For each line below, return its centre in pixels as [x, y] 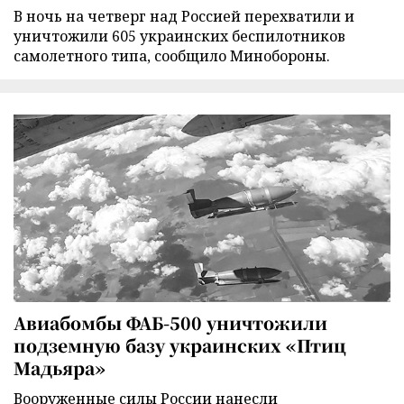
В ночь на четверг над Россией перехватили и [184, 17]
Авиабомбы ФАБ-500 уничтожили [170, 322]
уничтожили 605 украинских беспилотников [179, 37]
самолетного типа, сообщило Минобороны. [172, 56]
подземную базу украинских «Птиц [180, 344]
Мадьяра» [60, 367]
